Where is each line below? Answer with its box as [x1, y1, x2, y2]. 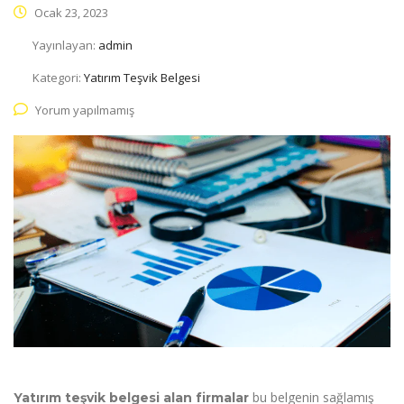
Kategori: [32, 69, 84, 87]
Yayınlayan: [32, 37, 98, 54]
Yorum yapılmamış [35, 102, 134, 119]
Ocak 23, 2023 [32, 5, 108, 22]
